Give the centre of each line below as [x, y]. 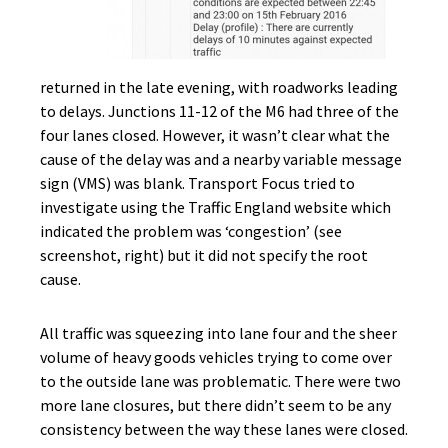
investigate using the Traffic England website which [215, 207]
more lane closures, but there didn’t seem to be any [215, 405]
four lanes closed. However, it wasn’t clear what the [215, 135]
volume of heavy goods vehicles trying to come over [216, 357]
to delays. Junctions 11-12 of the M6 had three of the [219, 111]
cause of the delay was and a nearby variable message [221, 159]
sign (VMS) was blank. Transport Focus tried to [197, 183]
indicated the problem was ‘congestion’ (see [191, 231]
